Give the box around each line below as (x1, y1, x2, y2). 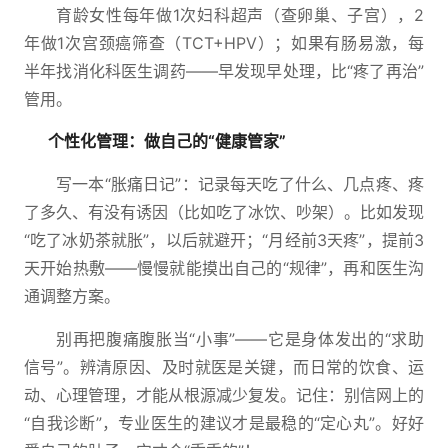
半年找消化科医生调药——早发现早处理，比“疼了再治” (24, 61, 424, 81)
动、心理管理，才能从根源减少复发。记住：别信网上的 (24, 385, 424, 405)
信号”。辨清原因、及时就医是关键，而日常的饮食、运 (24, 357, 424, 377)
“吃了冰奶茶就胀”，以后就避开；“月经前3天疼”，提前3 (24, 230, 424, 250)
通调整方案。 (24, 286, 120, 306)
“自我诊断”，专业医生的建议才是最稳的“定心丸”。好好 (24, 413, 424, 433)
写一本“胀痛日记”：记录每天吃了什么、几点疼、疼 (56, 174, 424, 194)
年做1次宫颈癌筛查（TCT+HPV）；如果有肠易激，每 (24, 33, 424, 53)
